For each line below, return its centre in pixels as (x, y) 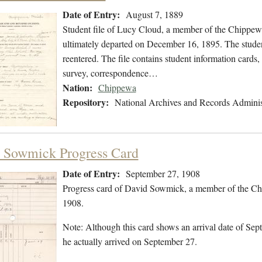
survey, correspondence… (110, 73)
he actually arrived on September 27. (130, 242)
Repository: (85, 102)
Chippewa (117, 88)
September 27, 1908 (163, 174)
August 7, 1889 (154, 15)
